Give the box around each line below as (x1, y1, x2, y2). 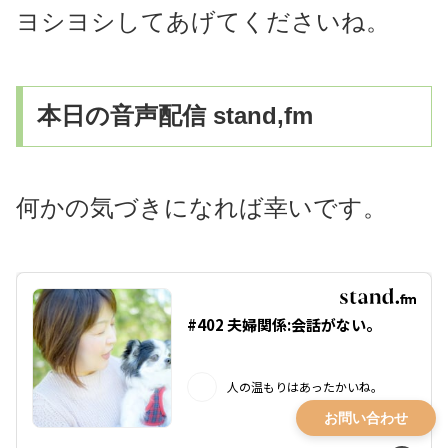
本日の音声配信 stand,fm (37, 102, 314, 130)
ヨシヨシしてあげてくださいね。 (16, 7, 390, 35)
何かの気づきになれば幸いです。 (16, 193, 387, 221)
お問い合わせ (324, 410, 408, 426)
